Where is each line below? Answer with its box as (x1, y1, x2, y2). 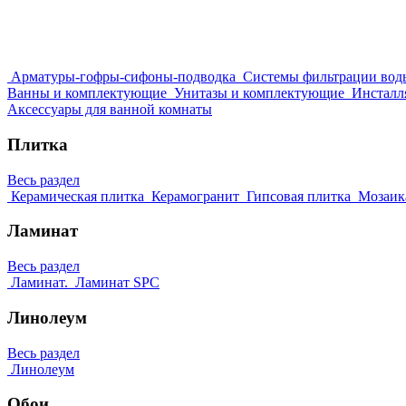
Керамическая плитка (11, 188, 144, 204)
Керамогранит (151, 188, 239, 204)
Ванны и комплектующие (7, 85, 167, 101)
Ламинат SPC (75, 275, 159, 291)
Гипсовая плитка (246, 188, 351, 204)
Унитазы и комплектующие (174, 85, 344, 101)
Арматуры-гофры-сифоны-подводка (11, 69, 236, 85)
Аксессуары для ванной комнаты (7, 101, 212, 118)
